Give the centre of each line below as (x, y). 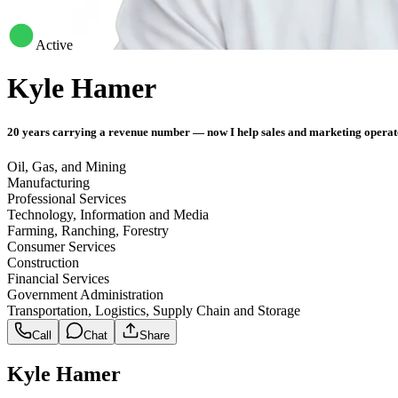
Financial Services (58, 278)
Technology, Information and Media (108, 214)
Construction (43, 262)
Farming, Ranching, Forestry (88, 230)
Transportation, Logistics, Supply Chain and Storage (154, 310)
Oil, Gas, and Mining (67, 166)
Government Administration (85, 294)
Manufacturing (48, 182)
